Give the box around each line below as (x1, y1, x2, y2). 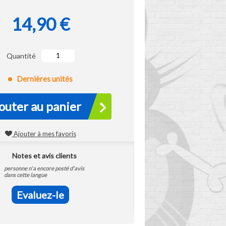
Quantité (6, 51, 36, 60)
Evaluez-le (17, 189, 64, 201)
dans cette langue (4, 172, 47, 178)
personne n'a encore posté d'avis (4, 165, 84, 172)
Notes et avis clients (12, 151, 77, 160)
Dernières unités (17, 74, 73, 83)
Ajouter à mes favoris (12, 130, 76, 138)
